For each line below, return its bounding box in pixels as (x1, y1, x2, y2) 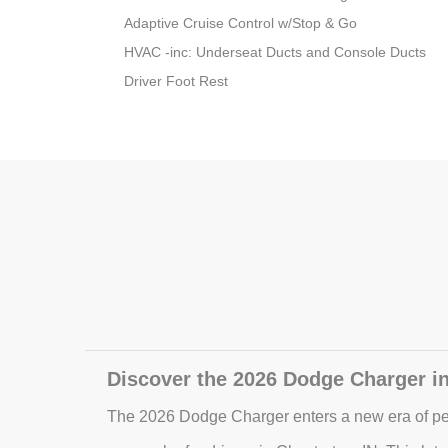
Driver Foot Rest (124, 73, 229, 90)
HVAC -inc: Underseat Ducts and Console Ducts (124, 44, 427, 61)
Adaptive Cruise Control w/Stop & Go (124, 15, 358, 32)
